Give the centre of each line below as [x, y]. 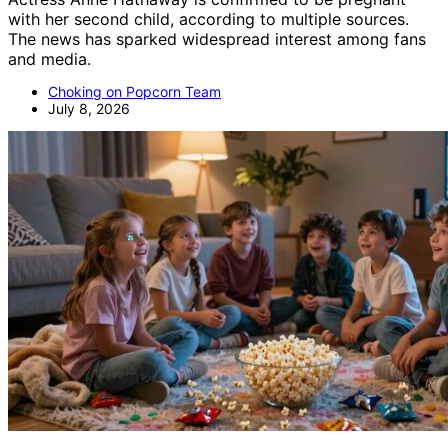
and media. [49, 59]
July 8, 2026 [89, 108]
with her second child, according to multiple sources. [208, 19]
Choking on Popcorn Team [134, 91]
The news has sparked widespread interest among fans [217, 39]
